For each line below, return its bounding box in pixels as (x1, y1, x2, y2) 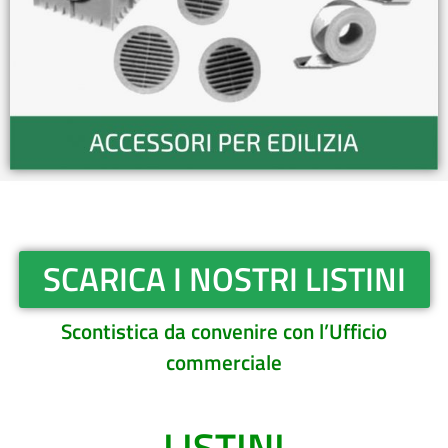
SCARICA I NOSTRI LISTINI (42, 253, 406, 304)
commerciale (166, 345, 282, 378)
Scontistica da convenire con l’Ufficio (61, 314, 387, 347)
